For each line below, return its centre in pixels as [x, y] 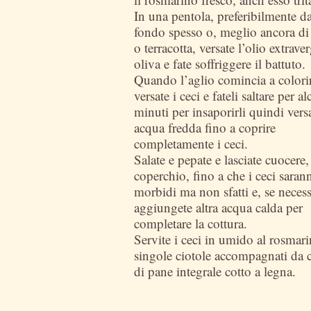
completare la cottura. [191, 223]
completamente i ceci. [191, 143]
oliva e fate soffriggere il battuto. [220, 64]
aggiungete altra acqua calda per [218, 207]
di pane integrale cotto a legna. [215, 271]
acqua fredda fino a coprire [205, 127]
